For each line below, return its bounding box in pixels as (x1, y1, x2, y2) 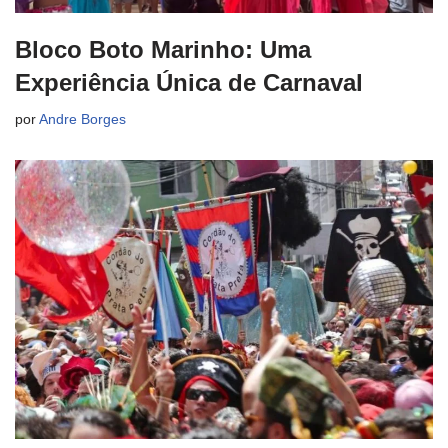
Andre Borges (39, 112, 126, 128)
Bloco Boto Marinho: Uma (15, 36, 311, 64)
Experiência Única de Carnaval (15, 69, 363, 97)
